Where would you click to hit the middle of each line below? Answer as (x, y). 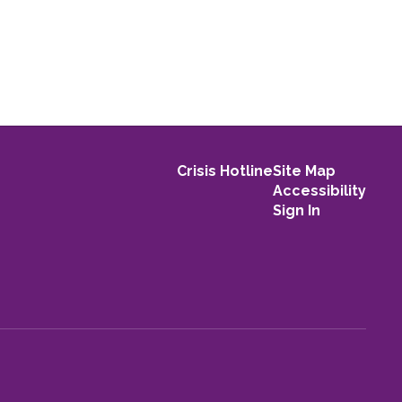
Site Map (304, 171)
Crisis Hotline (224, 171)
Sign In (296, 210)
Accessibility (319, 191)
